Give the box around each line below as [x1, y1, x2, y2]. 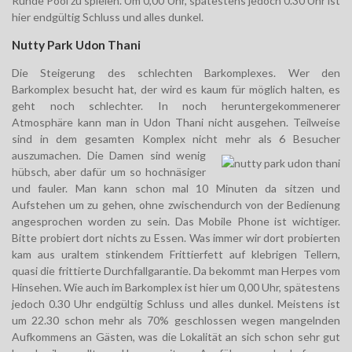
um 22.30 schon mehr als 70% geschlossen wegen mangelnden [12, 313, 340, 328]
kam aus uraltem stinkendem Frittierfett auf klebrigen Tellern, [12, 247, 340, 262]
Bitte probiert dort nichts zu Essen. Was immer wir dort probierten [12, 231, 340, 245]
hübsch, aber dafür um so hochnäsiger [12, 165, 206, 179]
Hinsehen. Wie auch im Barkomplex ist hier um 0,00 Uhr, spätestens [12, 280, 340, 295]
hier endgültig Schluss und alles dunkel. [12, 10, 206, 24]
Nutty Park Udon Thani [12, 38, 141, 53]
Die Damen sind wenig [86, 148, 206, 163]
